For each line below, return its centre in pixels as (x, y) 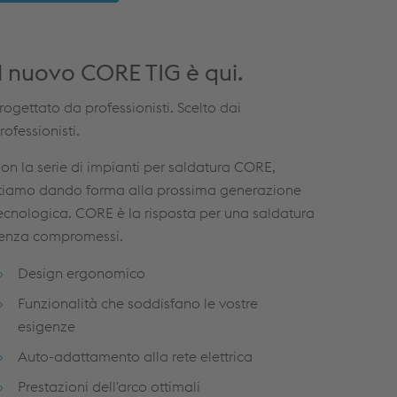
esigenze (47, 327)
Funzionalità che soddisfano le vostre (138, 304)
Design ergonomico (82, 273)
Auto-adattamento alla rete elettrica (135, 357)
